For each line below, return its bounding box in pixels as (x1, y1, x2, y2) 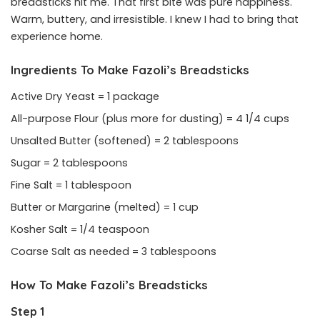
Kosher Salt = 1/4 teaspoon (11, 222, 152, 237)
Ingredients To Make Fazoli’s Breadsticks (11, 61, 249, 77)
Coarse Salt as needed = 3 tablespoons (11, 244, 216, 259)
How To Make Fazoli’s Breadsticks (11, 277, 208, 293)
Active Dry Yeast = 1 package (11, 89, 162, 104)
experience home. (11, 29, 103, 44)
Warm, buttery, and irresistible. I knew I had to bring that (11, 11, 299, 26)
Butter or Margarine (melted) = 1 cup (11, 200, 201, 215)
